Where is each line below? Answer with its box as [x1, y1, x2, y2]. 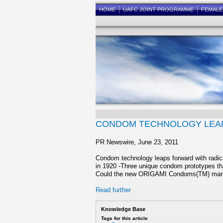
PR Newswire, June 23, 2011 [96, 138, 178, 146]
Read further [96, 186, 131, 194]
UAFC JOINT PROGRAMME [123, 6, 194, 12]
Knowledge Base [101, 206, 146, 213]
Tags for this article [101, 216, 148, 221]
